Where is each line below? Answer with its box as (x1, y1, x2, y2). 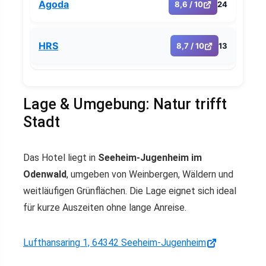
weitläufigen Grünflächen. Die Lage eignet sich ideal (23, 185, 236, 197)
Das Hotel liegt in (23, 152, 98, 164)
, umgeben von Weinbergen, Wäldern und (66, 169, 233, 180)
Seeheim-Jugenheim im (98, 152, 202, 164)
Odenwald (23, 169, 66, 180)
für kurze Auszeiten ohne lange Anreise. (23, 202, 186, 214)
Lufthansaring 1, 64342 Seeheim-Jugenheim (23, 237, 206, 249)
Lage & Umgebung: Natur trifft (23, 96, 227, 113)
